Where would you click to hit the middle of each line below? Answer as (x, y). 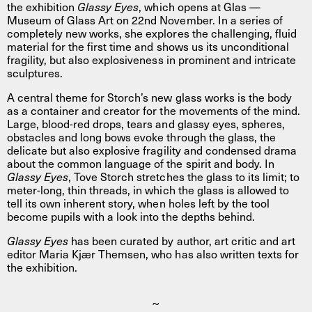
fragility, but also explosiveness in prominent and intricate (151, 59)
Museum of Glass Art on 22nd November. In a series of (145, 19)
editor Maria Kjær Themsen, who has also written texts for (153, 253)
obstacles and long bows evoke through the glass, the (141, 136)
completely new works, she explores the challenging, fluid (152, 32)
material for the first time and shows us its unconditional (148, 46)
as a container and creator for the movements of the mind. (154, 110)
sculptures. (35, 72)
